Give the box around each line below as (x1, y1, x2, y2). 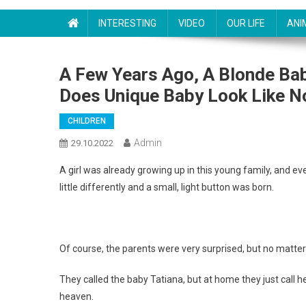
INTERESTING (98, 18, 156, 29)
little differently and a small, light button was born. (59, 182, 274, 193)
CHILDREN (68, 116, 106, 126)
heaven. (59, 291, 94, 302)
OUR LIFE (227, 18, 265, 29)
